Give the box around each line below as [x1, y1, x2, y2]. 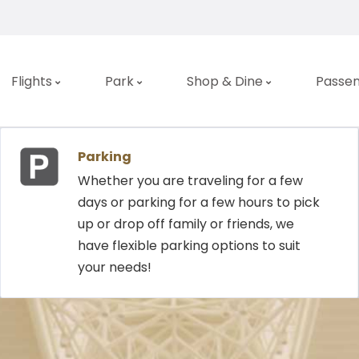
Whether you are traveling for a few [78, 171, 303, 190]
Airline [276, 220, 313, 233]
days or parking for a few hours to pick [78, 193, 320, 212]
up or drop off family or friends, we [78, 215, 294, 233]
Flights [10, 71, 52, 91]
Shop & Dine [186, 71, 263, 91]
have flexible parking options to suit [78, 236, 301, 255]
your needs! [78, 258, 151, 276]
